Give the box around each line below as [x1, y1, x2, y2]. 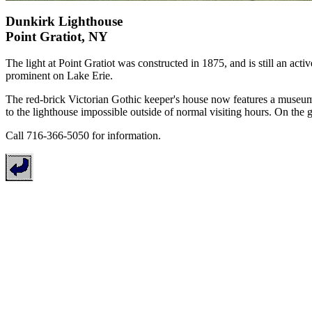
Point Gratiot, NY [6, 29, 108, 44]
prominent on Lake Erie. [6, 70, 113, 82]
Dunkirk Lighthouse [6, 13, 123, 29]
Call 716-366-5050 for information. [6, 130, 161, 142]
